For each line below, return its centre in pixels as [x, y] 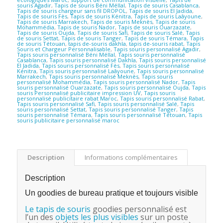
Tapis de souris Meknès [121, 21]
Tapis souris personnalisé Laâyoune [86, 71]
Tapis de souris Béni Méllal [89, 5]
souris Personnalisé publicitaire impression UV [79, 93]
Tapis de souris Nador [86, 27]
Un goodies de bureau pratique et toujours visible [111, 193]
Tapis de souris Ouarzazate [154, 27]
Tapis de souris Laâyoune [167, 16]
